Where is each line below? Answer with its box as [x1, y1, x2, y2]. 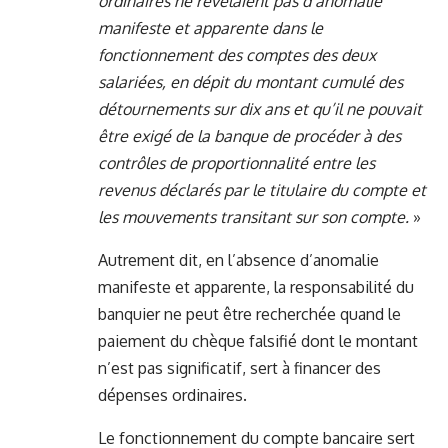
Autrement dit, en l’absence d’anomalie [98, 250, 379, 271]
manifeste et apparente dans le [98, 18, 323, 39]
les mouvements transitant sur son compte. [98, 207, 409, 228]
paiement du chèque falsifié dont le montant [98, 331, 418, 352]
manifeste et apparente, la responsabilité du [98, 277, 414, 298]
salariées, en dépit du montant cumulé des [98, 72, 403, 93]
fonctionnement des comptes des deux [98, 45, 376, 66]
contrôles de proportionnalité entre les [98, 153, 375, 174]
